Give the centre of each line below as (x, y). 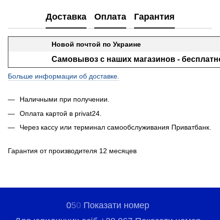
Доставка (66, 16)
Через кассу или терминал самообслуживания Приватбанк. (115, 127)
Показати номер (116, 205)
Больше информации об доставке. (64, 76)
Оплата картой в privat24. (61, 113)
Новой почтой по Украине (96, 44)
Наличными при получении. (65, 99)
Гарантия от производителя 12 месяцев (72, 151)
